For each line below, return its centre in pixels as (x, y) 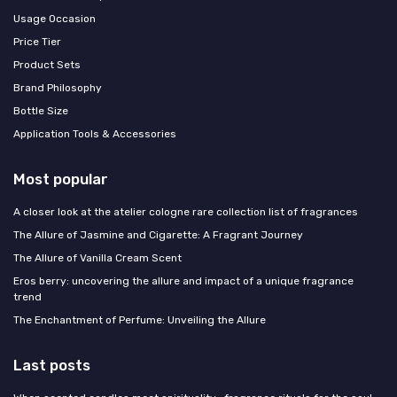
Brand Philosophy (58, 88)
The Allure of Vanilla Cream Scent (97, 258)
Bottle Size (41, 111)
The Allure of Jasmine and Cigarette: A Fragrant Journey (158, 235)
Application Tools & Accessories (95, 134)
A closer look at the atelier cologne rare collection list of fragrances (186, 212)
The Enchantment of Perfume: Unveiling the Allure (140, 320)
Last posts (52, 366)
